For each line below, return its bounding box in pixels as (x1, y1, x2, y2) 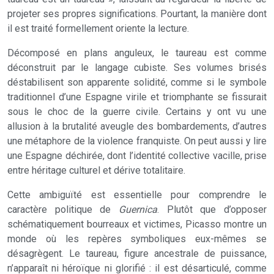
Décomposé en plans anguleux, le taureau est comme (7, 47, 267, 59)
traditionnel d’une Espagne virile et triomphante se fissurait (7, 91, 267, 103)
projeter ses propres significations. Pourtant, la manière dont (7, 8, 267, 20)
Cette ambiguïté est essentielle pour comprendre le (7, 189, 267, 201)
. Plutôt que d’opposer (157, 204, 267, 215)
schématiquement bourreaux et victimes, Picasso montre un (7, 218, 267, 230)
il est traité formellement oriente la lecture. (7, 23, 189, 34)
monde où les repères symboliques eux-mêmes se (7, 233, 267, 245)
